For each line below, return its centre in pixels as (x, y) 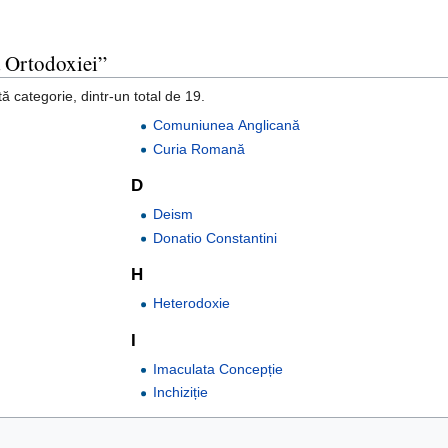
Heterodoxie (192, 303)
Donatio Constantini (215, 237)
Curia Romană (199, 148)
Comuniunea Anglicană (227, 125)
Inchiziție (181, 392)
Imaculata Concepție (218, 368)
